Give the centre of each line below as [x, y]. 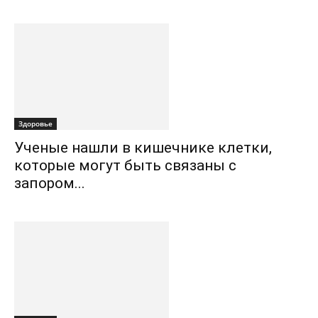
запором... [50, 183]
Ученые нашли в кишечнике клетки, [143, 148]
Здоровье [35, 124]
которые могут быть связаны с [125, 165]
